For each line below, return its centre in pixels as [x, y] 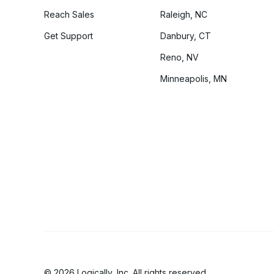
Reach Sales [69, 14]
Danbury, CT [186, 35]
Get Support [68, 35]
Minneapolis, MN [194, 78]
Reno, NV [180, 57]
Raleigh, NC [184, 14]
